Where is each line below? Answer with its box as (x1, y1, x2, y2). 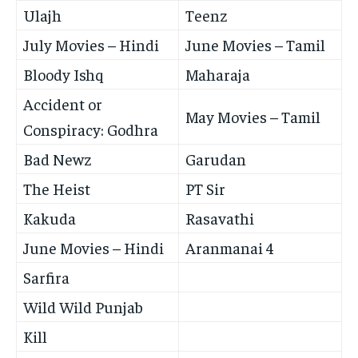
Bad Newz (23, 149, 91, 169)
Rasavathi (185, 208, 254, 229)
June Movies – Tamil (185, 34, 325, 55)
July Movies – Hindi (23, 34, 159, 55)
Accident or (23, 93, 102, 114)
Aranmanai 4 (185, 237, 274, 258)
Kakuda (23, 208, 76, 229)
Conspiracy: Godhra (23, 119, 158, 140)
